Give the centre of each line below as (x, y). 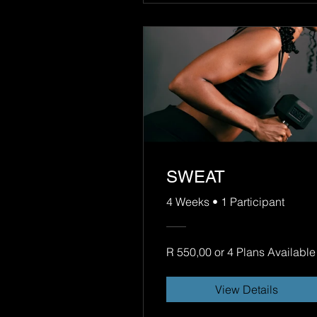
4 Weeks (188, 202)
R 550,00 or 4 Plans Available (241, 252)
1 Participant (253, 202)
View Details (246, 290)
